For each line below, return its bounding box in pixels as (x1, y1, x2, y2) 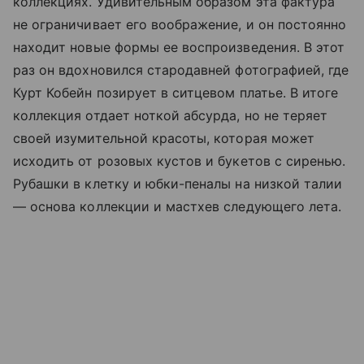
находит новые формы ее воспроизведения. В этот (13, 38, 345, 55)
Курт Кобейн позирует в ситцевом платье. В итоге (13, 84, 339, 101)
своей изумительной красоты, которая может (13, 129, 314, 146)
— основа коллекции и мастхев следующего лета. (13, 197, 342, 214)
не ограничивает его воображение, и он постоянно (13, 15, 347, 32)
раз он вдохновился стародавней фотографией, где (13, 61, 349, 78)
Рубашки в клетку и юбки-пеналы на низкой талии (13, 175, 343, 192)
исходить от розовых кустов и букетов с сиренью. (13, 152, 346, 169)
